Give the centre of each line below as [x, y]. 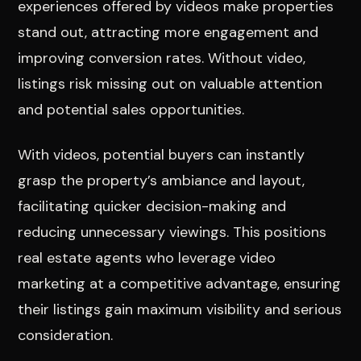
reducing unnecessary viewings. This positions [172, 232]
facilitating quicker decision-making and [152, 206]
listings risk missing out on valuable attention [170, 83]
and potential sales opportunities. [131, 109]
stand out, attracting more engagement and [168, 32]
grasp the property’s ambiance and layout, [162, 180]
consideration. [66, 335]
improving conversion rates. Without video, [162, 58]
